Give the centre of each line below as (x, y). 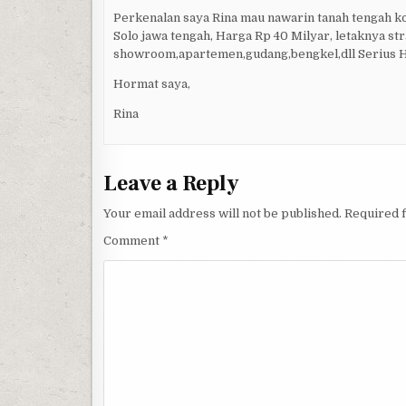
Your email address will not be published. (222, 214)
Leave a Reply (171, 184)
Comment (133, 241)
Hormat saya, (152, 83)
